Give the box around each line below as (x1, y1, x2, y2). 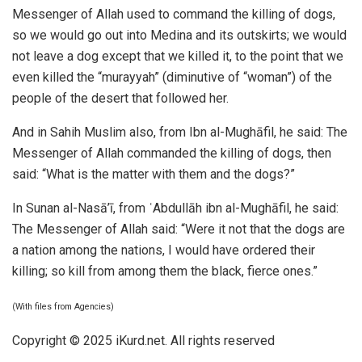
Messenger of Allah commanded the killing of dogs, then (12, 145, 331, 161)
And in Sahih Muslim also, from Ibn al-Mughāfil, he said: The (12, 124, 347, 140)
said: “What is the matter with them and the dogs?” (12, 166, 295, 182)
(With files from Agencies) (12, 301, 114, 312)
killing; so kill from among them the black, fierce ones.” (12, 263, 318, 279)
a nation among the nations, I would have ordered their (12, 242, 315, 258)
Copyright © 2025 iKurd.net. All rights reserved (12, 332, 275, 348)
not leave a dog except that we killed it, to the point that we (12, 48, 343, 64)
